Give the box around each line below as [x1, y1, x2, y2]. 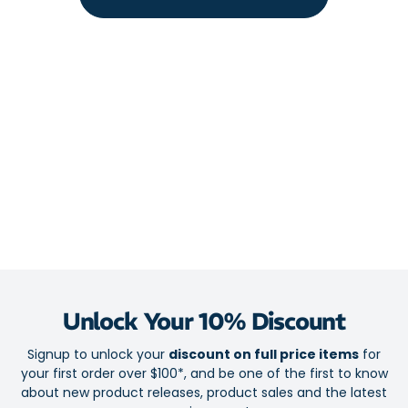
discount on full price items [168, 344, 359, 363]
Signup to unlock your [27, 344, 168, 363]
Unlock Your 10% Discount [62, 306, 346, 336]
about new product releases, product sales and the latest [21, 382, 387, 402]
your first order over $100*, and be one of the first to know [20, 363, 388, 382]
